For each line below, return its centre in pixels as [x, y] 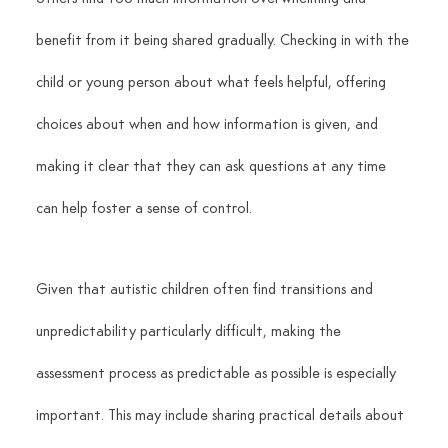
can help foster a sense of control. [143, 209]
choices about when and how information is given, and [208, 125]
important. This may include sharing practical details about [221, 416]
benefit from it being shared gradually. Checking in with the [224, 41]
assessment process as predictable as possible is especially [217, 374]
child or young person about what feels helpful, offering [212, 83]
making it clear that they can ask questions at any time [212, 167]
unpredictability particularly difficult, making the [190, 332]
